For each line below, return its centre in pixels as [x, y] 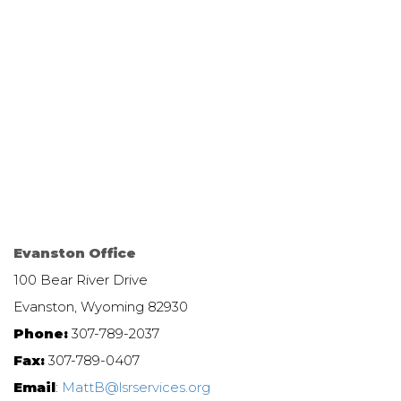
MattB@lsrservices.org [136, 387]
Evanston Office [75, 252]
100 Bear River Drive [81, 279]
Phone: [41, 333]
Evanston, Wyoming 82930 [101, 306]
